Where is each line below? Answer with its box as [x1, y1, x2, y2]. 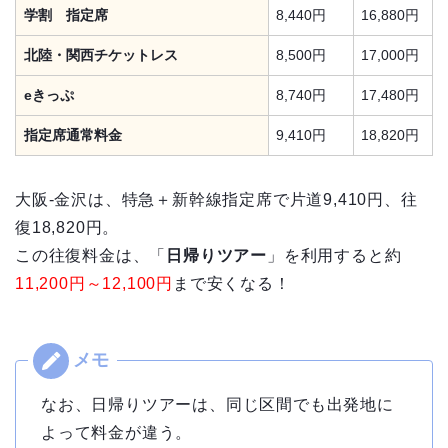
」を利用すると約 [267, 246, 402, 264]
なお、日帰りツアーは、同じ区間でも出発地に [41, 395, 394, 413]
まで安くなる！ [173, 274, 291, 292]
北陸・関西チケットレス [24, 46, 178, 63]
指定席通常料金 [24, 126, 122, 143]
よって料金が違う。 [41, 423, 193, 441]
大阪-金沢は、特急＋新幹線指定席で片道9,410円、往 [15, 190, 418, 208]
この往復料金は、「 [15, 246, 167, 264]
